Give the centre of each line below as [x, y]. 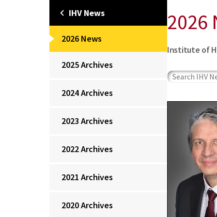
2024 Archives [87, 93]
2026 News [82, 39]
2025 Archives [87, 65]
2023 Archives [87, 121]
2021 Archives [87, 177]
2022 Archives [87, 149]
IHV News [87, 13]
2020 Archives [87, 205]
